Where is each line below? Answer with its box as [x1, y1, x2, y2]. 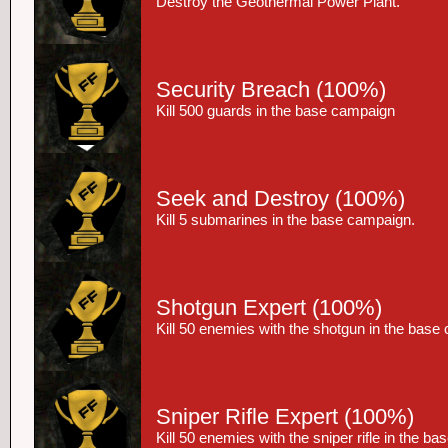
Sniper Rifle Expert [156, 404, 338, 429]
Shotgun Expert [156, 295, 306, 320]
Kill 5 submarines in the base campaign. [156, 212, 415, 228]
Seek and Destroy [156, 186, 329, 211]
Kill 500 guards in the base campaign [156, 103, 395, 119]
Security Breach [156, 77, 310, 102]
